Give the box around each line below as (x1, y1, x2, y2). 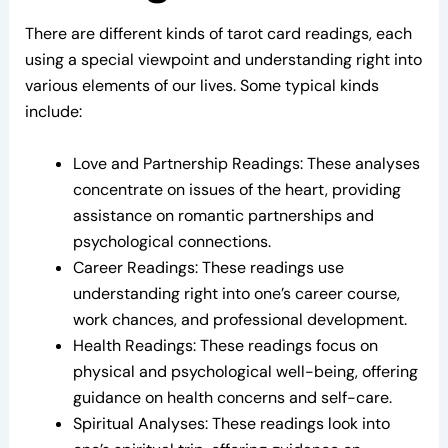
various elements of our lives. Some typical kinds (24, 75, 379, 97)
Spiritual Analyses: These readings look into (72, 412, 390, 434)
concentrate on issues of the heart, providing (72, 178, 401, 200)
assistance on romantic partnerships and (72, 204, 374, 226)
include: (24, 101, 82, 123)
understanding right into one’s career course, (72, 282, 400, 304)
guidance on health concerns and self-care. (72, 386, 392, 408)
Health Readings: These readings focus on (72, 334, 378, 356)
